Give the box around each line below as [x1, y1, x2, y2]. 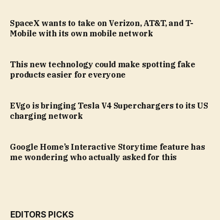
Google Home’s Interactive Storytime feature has [10, 142, 205, 152]
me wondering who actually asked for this [10, 152, 177, 163]
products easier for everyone [10, 70, 126, 80]
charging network [10, 111, 83, 121]
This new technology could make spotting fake [10, 59, 195, 70]
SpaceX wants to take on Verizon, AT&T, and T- [10, 18, 194, 28]
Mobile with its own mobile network [10, 28, 153, 39]
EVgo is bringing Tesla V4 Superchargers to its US [10, 101, 208, 111]
